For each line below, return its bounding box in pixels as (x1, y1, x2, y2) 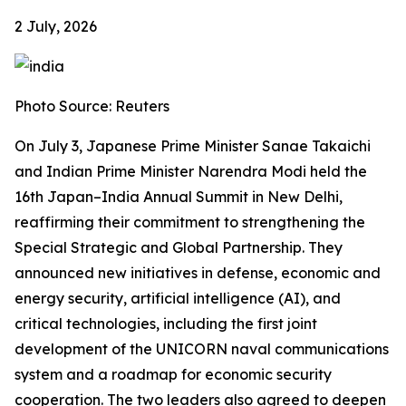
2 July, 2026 (14, 17, 97, 35)
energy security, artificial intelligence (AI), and (14, 289, 341, 307)
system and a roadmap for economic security (14, 365, 332, 383)
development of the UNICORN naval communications (14, 340, 389, 358)
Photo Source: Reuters (14, 97, 169, 115)
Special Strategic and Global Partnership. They (14, 238, 343, 256)
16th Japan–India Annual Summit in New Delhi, (14, 188, 343, 206)
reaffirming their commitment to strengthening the (14, 213, 365, 231)
